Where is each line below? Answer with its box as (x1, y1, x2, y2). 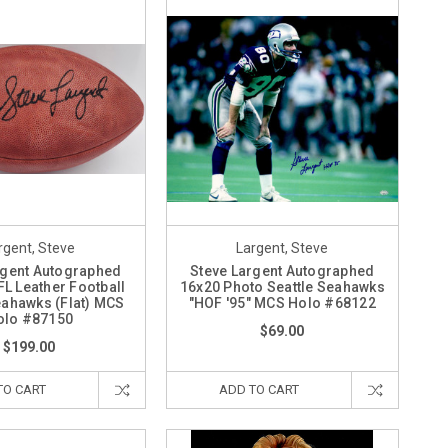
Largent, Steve (236, 239, 329, 256)
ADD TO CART (218, 381, 299, 397)
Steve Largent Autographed (190, 262, 375, 279)
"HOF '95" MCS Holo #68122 (188, 294, 376, 311)
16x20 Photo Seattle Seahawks (179, 278, 385, 295)
